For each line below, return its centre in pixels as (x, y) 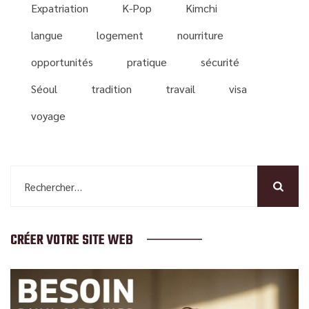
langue (47, 35)
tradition (111, 89)
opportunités (62, 62)
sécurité (220, 62)
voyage (48, 116)
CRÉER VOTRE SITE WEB (72, 241)
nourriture (200, 35)
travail (180, 89)
